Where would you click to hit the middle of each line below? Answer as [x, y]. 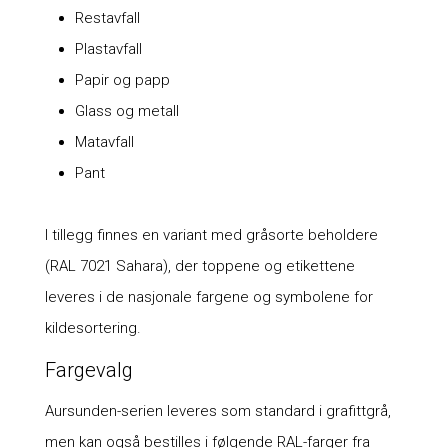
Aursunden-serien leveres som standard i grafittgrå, [217, 411]
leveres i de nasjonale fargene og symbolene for [208, 297]
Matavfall [104, 142]
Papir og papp [122, 80]
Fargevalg [88, 370]
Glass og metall [126, 111]
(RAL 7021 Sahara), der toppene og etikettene [199, 266]
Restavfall [107, 18]
